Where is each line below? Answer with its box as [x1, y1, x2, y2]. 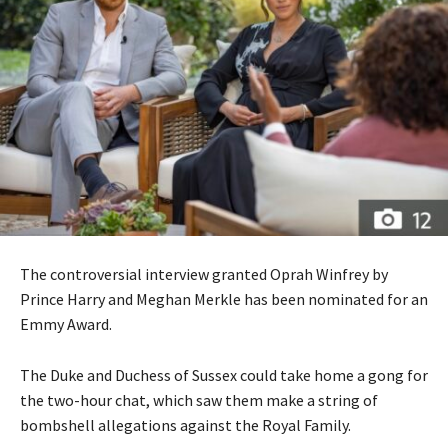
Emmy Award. [20, 313, 112, 334]
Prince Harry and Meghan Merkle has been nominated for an [20, 288, 428, 309]
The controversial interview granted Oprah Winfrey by [20, 263, 388, 284]
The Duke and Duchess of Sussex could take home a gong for [20, 364, 428, 385]
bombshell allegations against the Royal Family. [20, 414, 351, 435]
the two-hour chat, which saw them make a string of [20, 389, 378, 410]
